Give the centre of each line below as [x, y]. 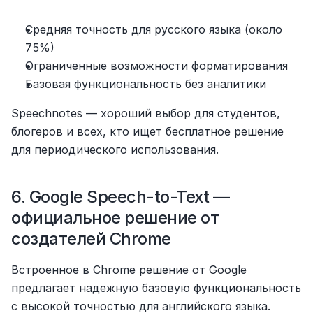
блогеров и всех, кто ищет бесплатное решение [147, 132]
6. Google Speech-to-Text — [121, 197]
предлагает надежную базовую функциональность [156, 288]
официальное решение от [115, 218]
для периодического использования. [115, 150]
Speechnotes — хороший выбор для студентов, [146, 114]
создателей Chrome [91, 239]
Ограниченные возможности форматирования [156, 66]
